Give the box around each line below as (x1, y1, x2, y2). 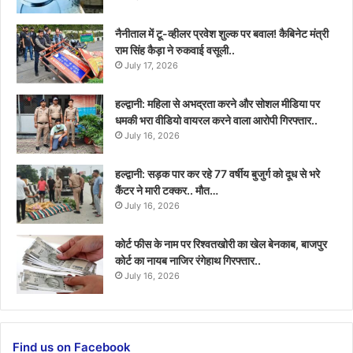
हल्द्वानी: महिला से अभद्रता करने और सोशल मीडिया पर (115, 96, 320, 110)
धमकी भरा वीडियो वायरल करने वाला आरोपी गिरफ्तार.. (115, 113, 318, 127)
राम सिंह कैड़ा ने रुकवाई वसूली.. (115, 43, 235, 57)
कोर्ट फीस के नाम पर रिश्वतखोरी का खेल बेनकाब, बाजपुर (115, 236, 327, 251)
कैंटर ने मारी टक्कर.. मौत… (115, 183, 218, 197)
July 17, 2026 (124, 59, 178, 71)
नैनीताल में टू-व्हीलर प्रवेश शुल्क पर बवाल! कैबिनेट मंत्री (115, 26, 329, 40)
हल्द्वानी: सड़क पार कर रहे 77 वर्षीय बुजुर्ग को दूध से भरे (115, 166, 320, 180)
